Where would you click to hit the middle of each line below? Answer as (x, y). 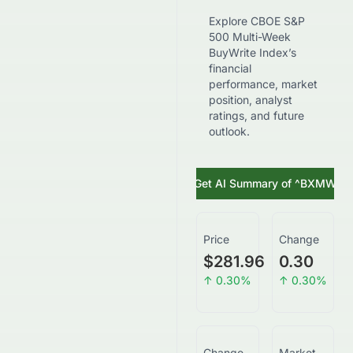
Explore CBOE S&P (257, 21)
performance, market (263, 84)
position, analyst (251, 100)
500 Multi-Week (250, 37)
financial (230, 68)
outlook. (229, 131)
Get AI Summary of (244, 183)
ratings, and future (256, 115)
